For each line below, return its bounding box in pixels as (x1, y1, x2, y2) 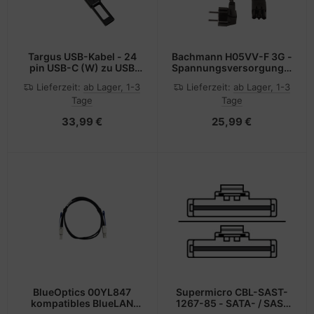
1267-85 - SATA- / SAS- (175, 296, 288, 309)
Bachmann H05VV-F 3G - (171, 50, 292, 63)
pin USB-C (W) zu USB (29, 62, 135, 74)
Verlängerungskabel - (179, 73, 285, 86)
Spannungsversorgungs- (171, 62, 294, 74)
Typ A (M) (59, 73, 106, 86)
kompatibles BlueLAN (31, 296, 134, 309)
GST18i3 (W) (201, 84, 263, 97)
